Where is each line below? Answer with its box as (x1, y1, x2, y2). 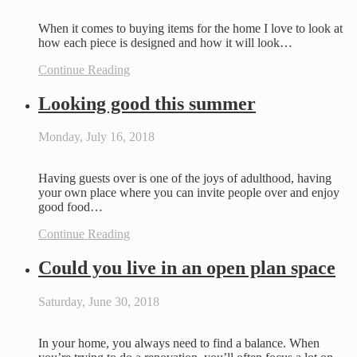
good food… (38, 200, 103, 214)
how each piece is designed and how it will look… (38, 35, 292, 49)
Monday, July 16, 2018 (38, 130, 155, 144)
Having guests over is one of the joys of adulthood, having (38, 171, 331, 186)
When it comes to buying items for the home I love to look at (38, 21, 343, 35)
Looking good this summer (38, 92, 256, 114)
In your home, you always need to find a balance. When (38, 336, 320, 351)
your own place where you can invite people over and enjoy (38, 186, 339, 200)
